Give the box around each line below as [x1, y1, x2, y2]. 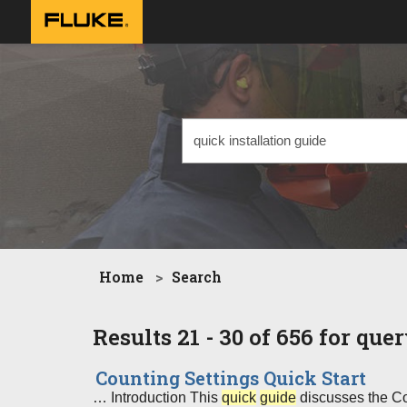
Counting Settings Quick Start [95, 366, 366, 390]
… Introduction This [93, 390, 222, 405]
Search [172, 267, 222, 286]
